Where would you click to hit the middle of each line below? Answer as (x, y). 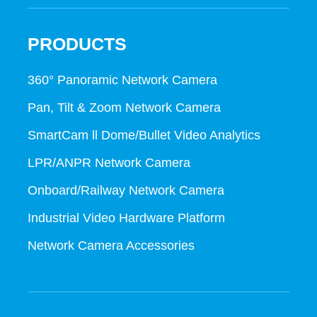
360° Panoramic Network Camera (122, 80)
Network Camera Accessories (111, 245)
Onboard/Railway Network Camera (126, 190)
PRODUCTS (77, 44)
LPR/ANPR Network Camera (109, 163)
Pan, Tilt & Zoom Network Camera (124, 108)
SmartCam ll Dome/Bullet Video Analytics (144, 136)
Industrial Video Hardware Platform (126, 218)
